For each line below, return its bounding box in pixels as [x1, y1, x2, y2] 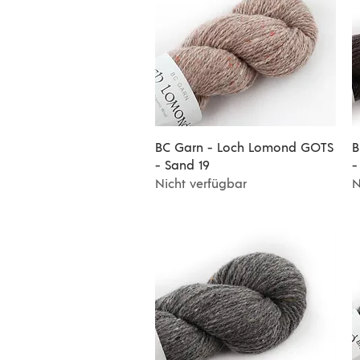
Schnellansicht [209, 141, 282, 152]
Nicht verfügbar [155, 178, 247, 190]
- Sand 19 [155, 159, 209, 172]
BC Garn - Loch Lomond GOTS [155, 141, 333, 154]
